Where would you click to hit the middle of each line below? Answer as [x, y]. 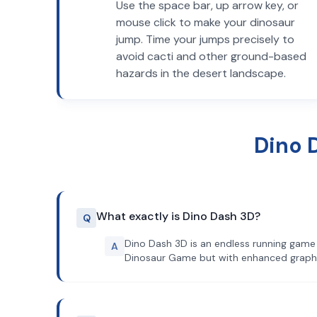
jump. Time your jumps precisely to [205, 39]
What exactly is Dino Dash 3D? [178, 216]
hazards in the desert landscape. [201, 73]
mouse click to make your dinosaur [206, 22]
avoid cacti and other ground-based [211, 56]
